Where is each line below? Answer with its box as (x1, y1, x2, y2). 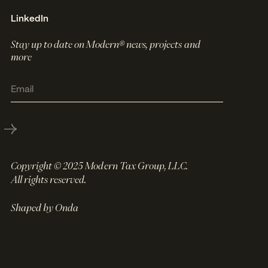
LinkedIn (10, 14, 48, 23)
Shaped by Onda (10, 203, 79, 213)
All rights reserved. (10, 175, 87, 185)
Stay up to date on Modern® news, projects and (10, 39, 200, 49)
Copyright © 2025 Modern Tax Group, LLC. (10, 162, 196, 171)
